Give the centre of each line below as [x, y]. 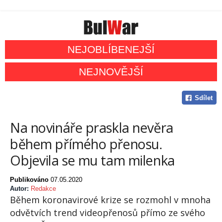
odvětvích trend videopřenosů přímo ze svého [108, 213]
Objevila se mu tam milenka [92, 161]
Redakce [43, 189]
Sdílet [203, 98]
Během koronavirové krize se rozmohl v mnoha [110, 200]
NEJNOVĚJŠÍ [111, 72]
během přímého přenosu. [86, 144]
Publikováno [30, 180]
